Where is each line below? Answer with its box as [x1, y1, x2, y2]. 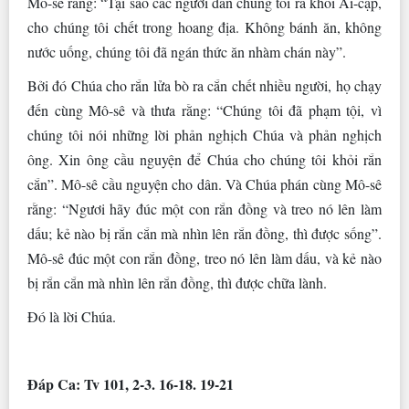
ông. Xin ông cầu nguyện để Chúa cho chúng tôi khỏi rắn [27, 150, 382, 170]
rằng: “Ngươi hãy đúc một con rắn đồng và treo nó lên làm [27, 199, 382, 219]
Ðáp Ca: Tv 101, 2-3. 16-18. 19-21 [27, 373, 234, 395]
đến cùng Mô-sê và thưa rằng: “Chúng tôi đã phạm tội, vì [27, 100, 382, 121]
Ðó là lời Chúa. [27, 307, 116, 327]
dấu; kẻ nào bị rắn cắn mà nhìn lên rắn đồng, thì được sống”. [27, 224, 382, 244]
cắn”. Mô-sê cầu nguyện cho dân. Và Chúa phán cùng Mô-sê [27, 174, 382, 194]
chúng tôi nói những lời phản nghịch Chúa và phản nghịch [27, 125, 382, 145]
